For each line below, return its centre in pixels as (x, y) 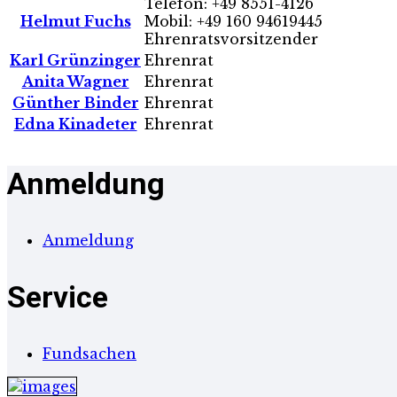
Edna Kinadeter (75, 124)
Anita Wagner (75, 81)
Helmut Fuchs (75, 21)
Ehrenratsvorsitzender (231, 39)
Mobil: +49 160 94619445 (234, 21)
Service (58, 296)
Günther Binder (75, 102)
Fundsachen (90, 353)
